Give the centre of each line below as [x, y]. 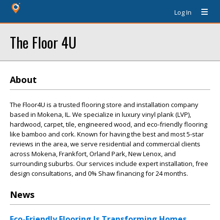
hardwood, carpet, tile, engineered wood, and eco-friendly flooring [109, 124]
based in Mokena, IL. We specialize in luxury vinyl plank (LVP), [100, 114]
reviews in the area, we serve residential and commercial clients [105, 144]
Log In [183, 12]
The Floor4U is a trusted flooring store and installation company [104, 105]
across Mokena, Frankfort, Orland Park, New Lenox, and [93, 154]
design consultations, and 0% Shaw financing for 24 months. [99, 173]
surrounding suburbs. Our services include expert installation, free [109, 164]
